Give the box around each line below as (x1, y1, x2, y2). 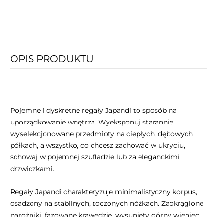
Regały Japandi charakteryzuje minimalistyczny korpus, (10, 187, 197, 197)
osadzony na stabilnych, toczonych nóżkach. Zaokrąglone (10, 199, 203, 208)
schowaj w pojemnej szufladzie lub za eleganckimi (10, 153, 180, 162)
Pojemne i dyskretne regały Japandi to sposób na (10, 106, 177, 115)
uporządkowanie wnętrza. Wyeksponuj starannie (10, 118, 173, 127)
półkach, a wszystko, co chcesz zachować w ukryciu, (10, 141, 185, 150)
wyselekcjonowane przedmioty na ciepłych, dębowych (10, 129, 193, 139)
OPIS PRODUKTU (10, 53, 93, 65)
